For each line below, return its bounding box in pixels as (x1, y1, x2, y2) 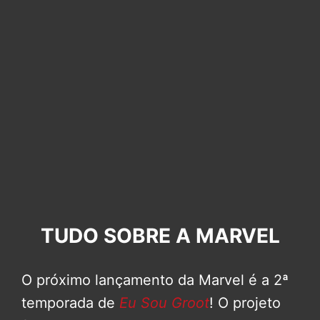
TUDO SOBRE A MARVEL (40, 224, 280, 249)
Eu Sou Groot (119, 294, 209, 312)
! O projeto (209, 294, 281, 312)
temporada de (21, 294, 119, 312)
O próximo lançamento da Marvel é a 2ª (21, 271, 289, 289)
